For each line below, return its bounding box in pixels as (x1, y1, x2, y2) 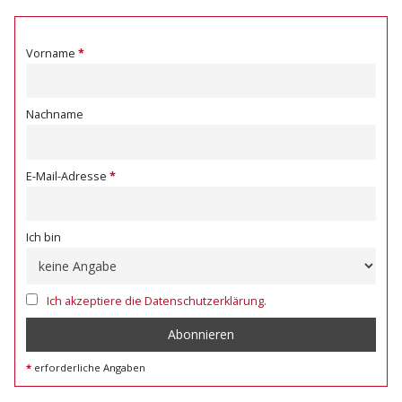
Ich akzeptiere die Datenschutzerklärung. (47, 293, 267, 309)
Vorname (26, 45, 75, 61)
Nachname (26, 107, 83, 123)
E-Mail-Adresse (26, 168, 107, 184)
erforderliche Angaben (34, 361, 145, 374)
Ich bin (26, 230, 61, 246)
